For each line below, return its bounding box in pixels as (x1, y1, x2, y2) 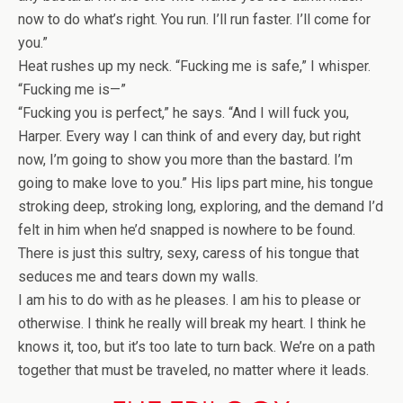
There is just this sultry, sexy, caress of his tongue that (18, 244, 359, 262)
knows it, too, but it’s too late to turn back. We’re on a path (18, 337, 375, 355)
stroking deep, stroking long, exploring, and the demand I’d (18, 197, 383, 215)
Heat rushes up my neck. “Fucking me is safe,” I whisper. (18, 57, 371, 75)
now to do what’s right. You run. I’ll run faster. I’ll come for (18, 10, 371, 28)
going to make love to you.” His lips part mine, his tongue (18, 174, 373, 192)
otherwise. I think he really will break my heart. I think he (18, 314, 366, 332)
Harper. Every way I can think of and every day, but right (18, 127, 361, 145)
